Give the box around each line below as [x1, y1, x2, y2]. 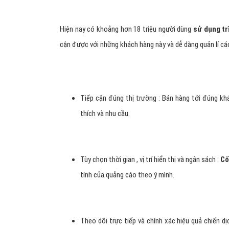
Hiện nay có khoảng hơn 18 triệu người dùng [60, 24, 193, 34]
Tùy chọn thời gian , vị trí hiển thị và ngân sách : [80, 154, 219, 164]
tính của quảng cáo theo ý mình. [80, 170, 174, 179]
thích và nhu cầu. [80, 108, 130, 118]
